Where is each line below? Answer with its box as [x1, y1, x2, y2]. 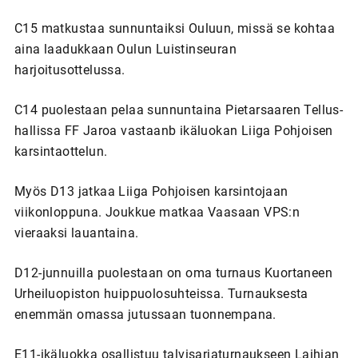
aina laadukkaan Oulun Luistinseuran [14, 41, 237, 57]
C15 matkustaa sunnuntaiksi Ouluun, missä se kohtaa [14, 20, 335, 36]
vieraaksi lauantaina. [14, 225, 139, 241]
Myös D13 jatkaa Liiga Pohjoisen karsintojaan [14, 183, 288, 199]
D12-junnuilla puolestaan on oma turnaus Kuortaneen [14, 265, 332, 280]
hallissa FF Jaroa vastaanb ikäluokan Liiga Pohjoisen [14, 122, 333, 138]
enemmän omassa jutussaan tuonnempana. [14, 306, 276, 322]
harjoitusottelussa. [14, 62, 125, 78]
